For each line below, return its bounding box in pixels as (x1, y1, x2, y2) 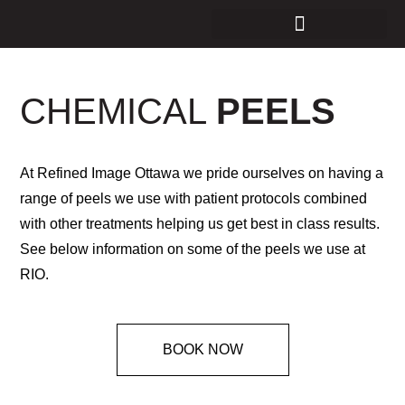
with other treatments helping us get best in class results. (20, 216, 381, 231)
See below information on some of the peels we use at (20, 241, 366, 257)
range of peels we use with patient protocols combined (20, 191, 368, 206)
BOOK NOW (162, 342, 243, 357)
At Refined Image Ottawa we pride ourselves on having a (20, 165, 384, 181)
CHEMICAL (20, 91, 217, 131)
